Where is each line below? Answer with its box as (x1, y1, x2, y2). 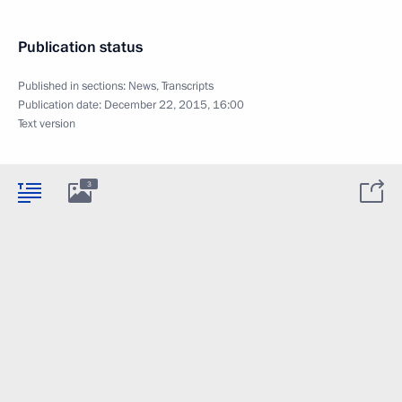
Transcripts (162, 78, 214, 95)
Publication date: (18, 97, 104, 114)
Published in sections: (18, 78, 128, 95)
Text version (18, 116, 75, 133)
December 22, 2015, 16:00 (104, 97, 244, 114)
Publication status (18, 37, 143, 58)
